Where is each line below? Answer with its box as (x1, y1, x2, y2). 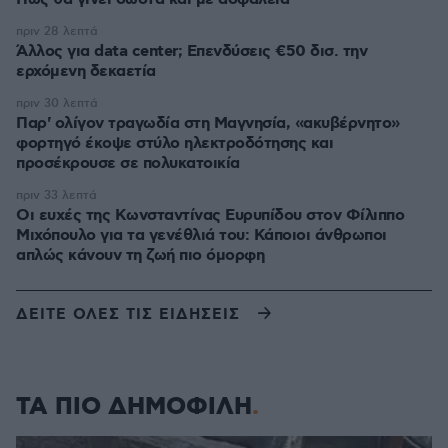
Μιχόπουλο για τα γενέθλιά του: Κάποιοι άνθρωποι (16, 225, 387, 246)
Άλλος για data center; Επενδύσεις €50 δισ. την (16, 41, 187, 62)
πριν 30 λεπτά (16, 96, 98, 111)
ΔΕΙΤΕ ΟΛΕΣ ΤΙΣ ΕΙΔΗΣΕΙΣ (16, 304, 240, 325)
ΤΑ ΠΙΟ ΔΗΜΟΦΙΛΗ (16, 391, 252, 423)
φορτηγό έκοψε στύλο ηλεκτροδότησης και (16, 133, 333, 154)
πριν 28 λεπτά (16, 24, 98, 39)
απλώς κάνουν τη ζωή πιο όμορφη (16, 245, 264, 266)
